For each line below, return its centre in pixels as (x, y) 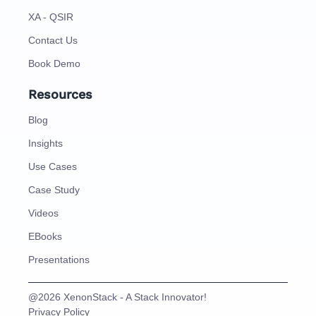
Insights (45, 144)
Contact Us (53, 41)
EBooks (45, 237)
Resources (60, 95)
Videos (43, 213)
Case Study (54, 190)
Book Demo (54, 64)
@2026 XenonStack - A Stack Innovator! (117, 297)
